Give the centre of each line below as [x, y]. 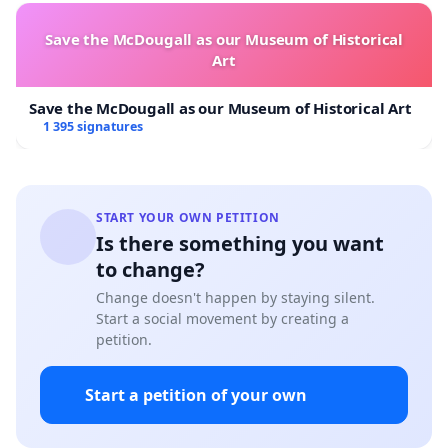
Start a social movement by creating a [222, 318]
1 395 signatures [92, 126]
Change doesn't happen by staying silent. [235, 297]
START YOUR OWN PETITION [188, 217]
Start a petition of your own [196, 394]
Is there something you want [240, 243]
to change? [150, 269]
